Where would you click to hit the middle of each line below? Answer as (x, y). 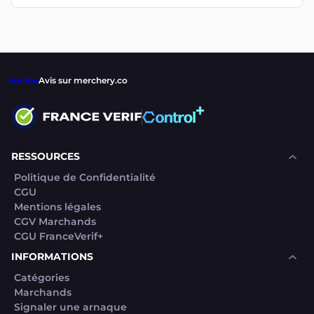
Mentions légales (57, 207)
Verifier (23, 80)
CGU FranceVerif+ (59, 236)
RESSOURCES (46, 156)
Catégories (42, 278)
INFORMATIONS (52, 257)
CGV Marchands (55, 221)
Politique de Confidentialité (85, 177)
